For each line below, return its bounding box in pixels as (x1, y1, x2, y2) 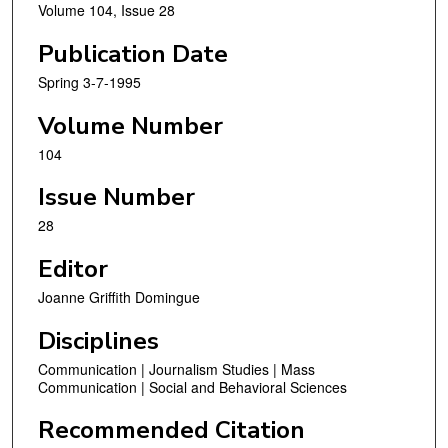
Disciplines (38, 324, 159, 357)
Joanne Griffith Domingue (38, 286, 200, 307)
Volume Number (38, 109, 223, 142)
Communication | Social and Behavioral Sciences (38, 376, 347, 397)
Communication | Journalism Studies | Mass (38, 358, 315, 379)
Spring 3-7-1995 (38, 72, 141, 93)
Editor (38, 252, 108, 285)
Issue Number (38, 181, 195, 214)
